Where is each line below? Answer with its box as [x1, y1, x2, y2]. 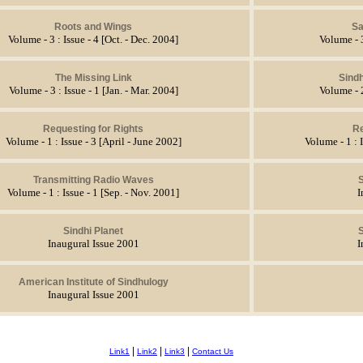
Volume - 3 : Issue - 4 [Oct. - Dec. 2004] [8, 33, 178, 45]
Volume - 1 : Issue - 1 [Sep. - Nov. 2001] [7, 186, 179, 199]
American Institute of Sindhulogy [18, 275, 169, 288]
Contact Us [192, 347, 233, 356]
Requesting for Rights [43, 122, 143, 135]
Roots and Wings [54, 20, 132, 32]
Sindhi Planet [63, 224, 123, 237]
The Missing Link [54, 71, 132, 83]
